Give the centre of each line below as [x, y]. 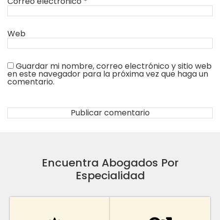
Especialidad [110, 176]
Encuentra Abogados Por [110, 163]
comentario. [31, 82]
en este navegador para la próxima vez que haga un [108, 74]
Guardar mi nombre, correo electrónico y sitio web [114, 66]
